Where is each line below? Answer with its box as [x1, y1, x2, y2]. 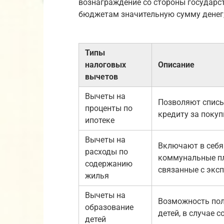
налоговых [85, 60, 126, 70]
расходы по [85, 147, 128, 157]
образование [85, 202, 133, 212]
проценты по [85, 103, 132, 113]
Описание [158, 60, 194, 70]
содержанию [85, 159, 132, 169]
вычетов [85, 72, 118, 82]
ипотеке [85, 115, 114, 125]
